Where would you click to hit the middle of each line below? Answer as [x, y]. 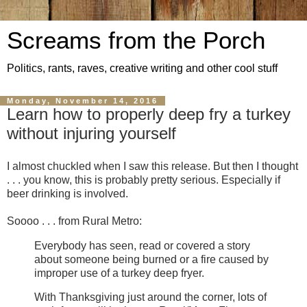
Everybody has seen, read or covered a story [142, 245]
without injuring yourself [91, 133]
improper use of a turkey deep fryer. [121, 273]
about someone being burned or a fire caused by [151, 259]
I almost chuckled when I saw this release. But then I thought [152, 166]
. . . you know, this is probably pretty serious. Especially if [144, 180]
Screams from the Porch [136, 40]
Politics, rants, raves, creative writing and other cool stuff [142, 68]
